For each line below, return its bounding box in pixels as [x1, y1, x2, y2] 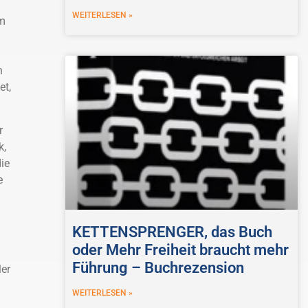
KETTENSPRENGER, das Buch [71, 223, 272, 241]
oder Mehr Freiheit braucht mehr [71, 241, 289, 258]
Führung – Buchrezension [71, 258, 244, 276]
